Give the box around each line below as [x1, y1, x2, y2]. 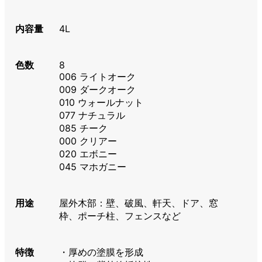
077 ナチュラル [59, 109, 126, 122]
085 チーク [59, 122, 108, 135]
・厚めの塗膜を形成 [59, 246, 144, 258]
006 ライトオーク [59, 71, 136, 83]
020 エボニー [59, 148, 118, 160]
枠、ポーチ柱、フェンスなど [59, 210, 181, 222]
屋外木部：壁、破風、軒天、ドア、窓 [59, 197, 219, 209]
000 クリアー [59, 135, 118, 147]
